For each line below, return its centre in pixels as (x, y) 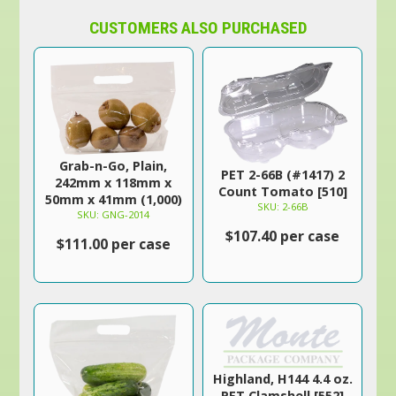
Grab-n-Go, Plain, (114, 166)
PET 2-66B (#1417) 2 (282, 174)
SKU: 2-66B (282, 206)
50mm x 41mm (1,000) (113, 199)
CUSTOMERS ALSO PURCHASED (198, 28)
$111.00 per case (113, 244)
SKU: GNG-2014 (114, 214)
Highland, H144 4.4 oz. (282, 379)
